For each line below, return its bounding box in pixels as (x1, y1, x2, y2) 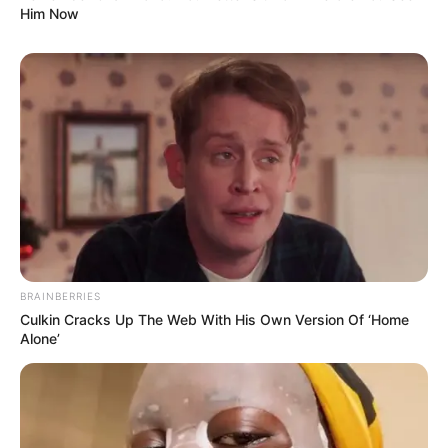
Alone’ (20, 330, 60, 348)
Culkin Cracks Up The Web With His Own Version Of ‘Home (20, 311, 409, 329)
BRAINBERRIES (20, 290, 101, 303)
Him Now (20, 4, 79, 22)
